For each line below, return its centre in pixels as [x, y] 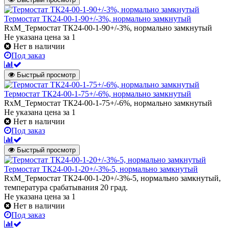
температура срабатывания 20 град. [66, 188]
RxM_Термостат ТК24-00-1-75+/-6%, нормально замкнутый [108, 103]
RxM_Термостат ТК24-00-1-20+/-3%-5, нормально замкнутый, [112, 178]
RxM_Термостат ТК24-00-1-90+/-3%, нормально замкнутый [108, 28]
